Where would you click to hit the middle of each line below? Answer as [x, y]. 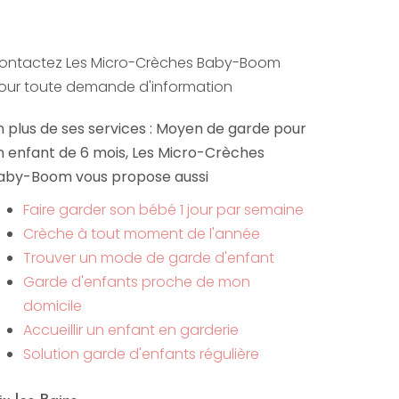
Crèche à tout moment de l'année [142, 234]
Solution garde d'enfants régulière [141, 354]
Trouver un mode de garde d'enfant [149, 258]
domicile [53, 306]
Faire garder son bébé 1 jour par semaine [163, 210]
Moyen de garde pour [231, 129]
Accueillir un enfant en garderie [131, 330]
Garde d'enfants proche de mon [137, 282]
